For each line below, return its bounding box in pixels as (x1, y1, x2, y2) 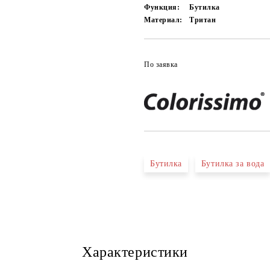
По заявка (144, 60, 178, 69)
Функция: (144, 3, 180, 11)
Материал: (144, 16, 183, 24)
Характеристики (82, 244, 188, 260)
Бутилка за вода (201, 159, 265, 168)
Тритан (189, 16, 216, 24)
